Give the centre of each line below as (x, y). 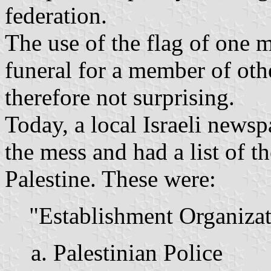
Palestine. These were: (110, 178)
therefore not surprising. (120, 97)
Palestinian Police (138, 252)
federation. (56, 15)
